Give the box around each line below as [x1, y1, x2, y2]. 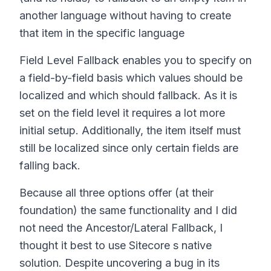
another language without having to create [19, 9, 231, 22]
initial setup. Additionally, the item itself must [19, 124, 241, 137]
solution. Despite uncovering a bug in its [19, 256, 220, 269]
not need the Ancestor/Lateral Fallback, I [19, 221, 223, 234]
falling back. [19, 159, 80, 172]
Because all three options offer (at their [19, 186, 214, 199]
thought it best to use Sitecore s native [19, 239, 212, 252]
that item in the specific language [19, 27, 184, 39]
